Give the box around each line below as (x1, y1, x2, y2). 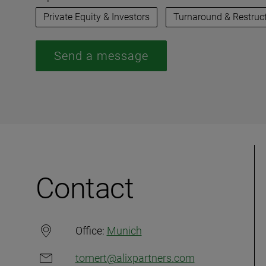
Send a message (53, 48, 148, 63)
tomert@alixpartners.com (75, 252, 195, 264)
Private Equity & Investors (43, 11, 150, 23)
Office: (75, 224, 104, 237)
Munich (106, 224, 142, 237)
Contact (35, 172, 134, 205)
